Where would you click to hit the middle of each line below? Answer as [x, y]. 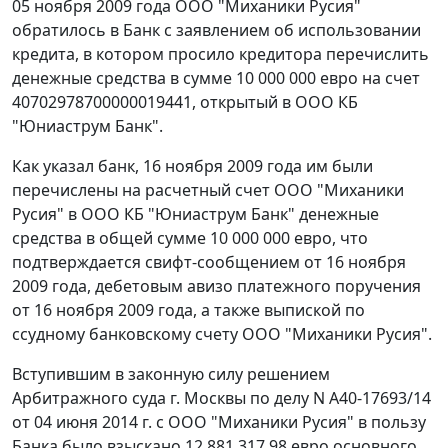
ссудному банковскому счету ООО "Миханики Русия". [222, 334]
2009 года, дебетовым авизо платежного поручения [216, 286]
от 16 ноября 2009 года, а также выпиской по [188, 310]
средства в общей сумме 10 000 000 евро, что [190, 238]
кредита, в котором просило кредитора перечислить [220, 54]
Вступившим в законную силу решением [171, 374]
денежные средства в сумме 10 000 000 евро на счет [216, 78]
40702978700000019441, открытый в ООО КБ [185, 102]
